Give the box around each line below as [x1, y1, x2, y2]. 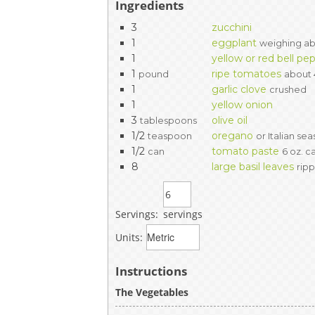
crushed [269, 84, 307, 95]
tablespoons [140, 115, 198, 126]
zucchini [212, 20, 252, 34]
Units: [115, 230, 143, 244]
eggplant [212, 36, 257, 49]
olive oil [212, 113, 248, 127]
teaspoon [148, 130, 193, 141]
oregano [212, 129, 254, 142]
